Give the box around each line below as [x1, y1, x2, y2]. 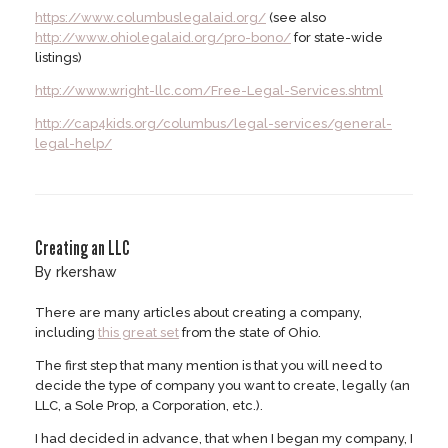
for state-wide [291, 30, 383, 46]
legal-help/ [35, 136, 112, 152]
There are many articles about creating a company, [35, 305, 362, 321]
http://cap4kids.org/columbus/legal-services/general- [35, 116, 392, 132]
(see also [266, 10, 326, 26]
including [35, 325, 98, 341]
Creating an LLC [35, 236, 130, 261]
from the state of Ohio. [179, 325, 321, 341]
